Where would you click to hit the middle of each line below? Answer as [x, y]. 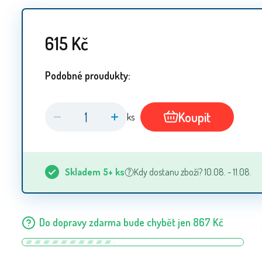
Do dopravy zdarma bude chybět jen [115, 223]
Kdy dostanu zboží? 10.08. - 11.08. [193, 172]
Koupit [194, 117]
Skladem [83, 172]
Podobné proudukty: [88, 75]
